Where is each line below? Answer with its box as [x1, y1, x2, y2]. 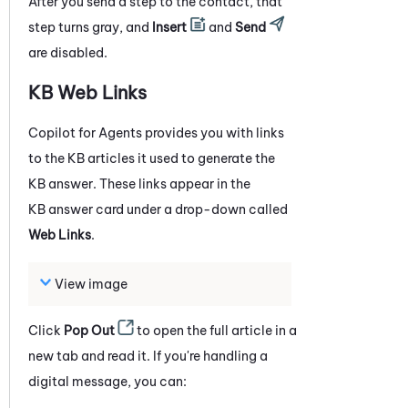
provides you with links [142, 124, 284, 141]
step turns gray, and [28, 18, 152, 36]
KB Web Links [28, 80, 147, 104]
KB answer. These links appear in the [28, 175, 250, 192]
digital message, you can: [28, 372, 187, 390]
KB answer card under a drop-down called [28, 200, 288, 218]
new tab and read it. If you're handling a [28, 347, 268, 364]
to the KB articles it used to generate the [28, 149, 275, 167]
